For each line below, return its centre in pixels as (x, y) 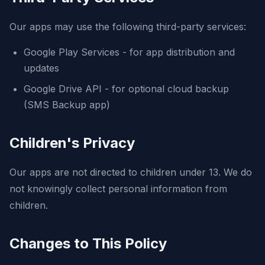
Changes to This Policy (88, 243)
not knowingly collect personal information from (118, 189)
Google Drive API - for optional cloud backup (126, 89)
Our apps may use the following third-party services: (128, 27)
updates (41, 68)
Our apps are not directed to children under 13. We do (131, 172)
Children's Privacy (72, 143)
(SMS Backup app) (67, 105)
